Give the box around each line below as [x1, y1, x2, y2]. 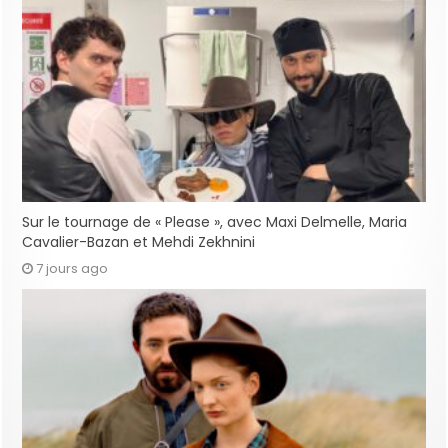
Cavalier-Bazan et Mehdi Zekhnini [22, 231, 256, 252]
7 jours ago [36, 258, 109, 278]
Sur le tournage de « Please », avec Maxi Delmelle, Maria [22, 211, 408, 232]
